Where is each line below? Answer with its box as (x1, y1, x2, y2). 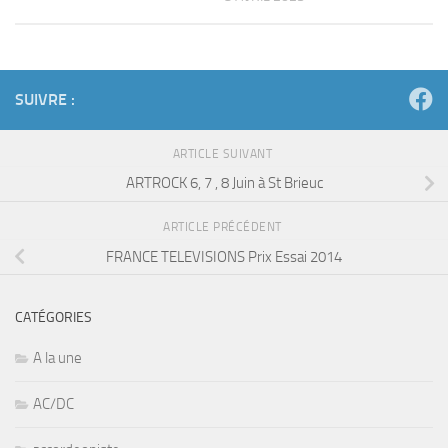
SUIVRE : (15, 90, 75, 110)
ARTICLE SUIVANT (172, 147, 276, 162)
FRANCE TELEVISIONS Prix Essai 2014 (106, 247, 342, 266)
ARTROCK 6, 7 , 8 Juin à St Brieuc (125, 174, 323, 193)
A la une (33, 349, 82, 368)
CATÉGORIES (15, 309, 92, 327)
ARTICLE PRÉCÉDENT (163, 220, 285, 235)
